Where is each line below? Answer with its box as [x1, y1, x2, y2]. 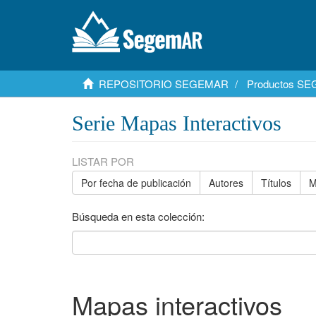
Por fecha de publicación [81, 176, 191, 190]
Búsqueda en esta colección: [72, 209, 205, 224]
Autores [209, 176, 243, 190]
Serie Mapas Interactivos [72, 111, 281, 135]
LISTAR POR [72, 154, 134, 169]
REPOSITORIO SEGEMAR [99, 76, 229, 91]
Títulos [261, 176, 291, 190]
